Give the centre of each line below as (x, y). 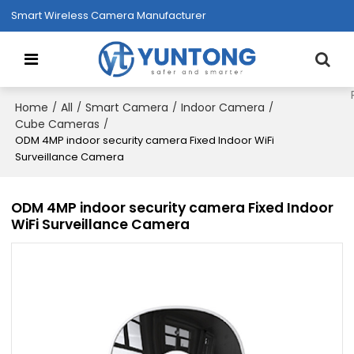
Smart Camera (127, 107)
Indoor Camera (223, 107)
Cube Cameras (58, 124)
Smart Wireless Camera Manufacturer (109, 15)
